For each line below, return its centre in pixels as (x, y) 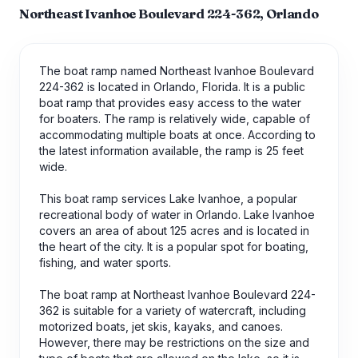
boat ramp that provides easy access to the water (170, 103)
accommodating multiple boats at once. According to (177, 135)
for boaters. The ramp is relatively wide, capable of (175, 119)
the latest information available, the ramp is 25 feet (171, 151)
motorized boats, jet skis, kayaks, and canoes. (161, 327)
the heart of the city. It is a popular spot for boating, (174, 247)
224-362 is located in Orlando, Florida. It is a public (172, 87)
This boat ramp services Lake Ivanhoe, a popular (168, 199)
